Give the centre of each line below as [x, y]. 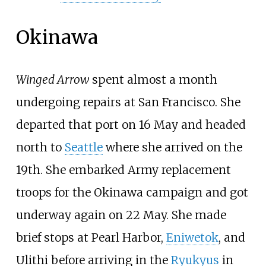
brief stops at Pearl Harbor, [91, 237]
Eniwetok [192, 237]
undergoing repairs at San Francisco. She [128, 102]
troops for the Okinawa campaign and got [132, 192]
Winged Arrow [52, 79]
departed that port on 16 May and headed [131, 124]
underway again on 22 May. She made [121, 215]
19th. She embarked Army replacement [123, 170]
